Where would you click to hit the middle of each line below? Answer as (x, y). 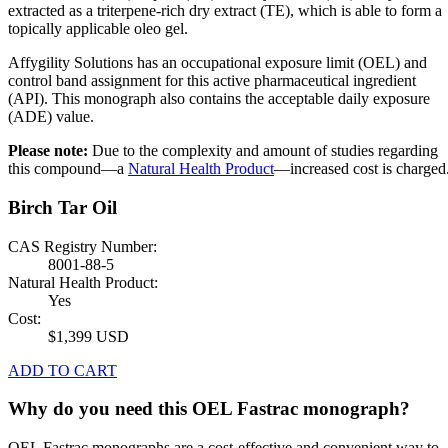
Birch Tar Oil (62, 208)
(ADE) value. (51, 117)
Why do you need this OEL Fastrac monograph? (209, 409)
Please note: (48, 151)
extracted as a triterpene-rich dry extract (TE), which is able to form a (225, 11)
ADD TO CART (62, 370)
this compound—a (68, 169)
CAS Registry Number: (82, 246)
